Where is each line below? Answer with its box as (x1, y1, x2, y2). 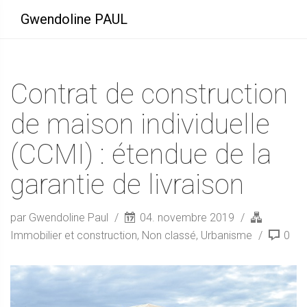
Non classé (142, 229, 196, 242)
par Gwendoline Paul (10, 211, 111, 224)
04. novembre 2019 (137, 211, 237, 224)
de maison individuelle (10, 108, 270, 140)
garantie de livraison (10, 169, 244, 201)
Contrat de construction (10, 78, 288, 110)
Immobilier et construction (10, 229, 137, 242)
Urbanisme (201, 229, 252, 242)
